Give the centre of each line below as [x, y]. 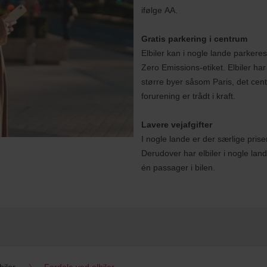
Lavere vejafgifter [176, 125]
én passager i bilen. [178, 167]
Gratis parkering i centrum [194, 39]
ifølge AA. [159, 10]
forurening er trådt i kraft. [188, 96]
